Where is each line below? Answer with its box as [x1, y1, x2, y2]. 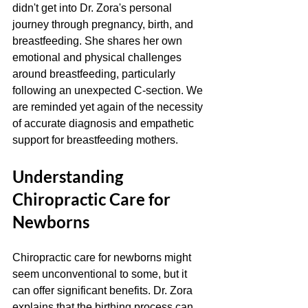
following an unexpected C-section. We [12, 85, 206, 96]
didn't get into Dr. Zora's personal [12, 2, 175, 14]
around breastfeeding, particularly [12, 68, 178, 80]
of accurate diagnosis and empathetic [12, 118, 197, 129]
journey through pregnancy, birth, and [12, 19, 196, 30]
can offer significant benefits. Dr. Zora [12, 285, 195, 296]
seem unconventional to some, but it [12, 268, 190, 280]
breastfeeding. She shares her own [12, 35, 185, 47]
